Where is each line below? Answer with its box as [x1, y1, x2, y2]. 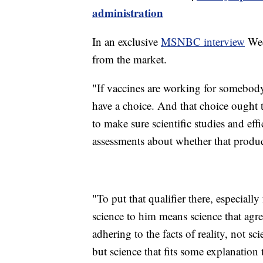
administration [92, 4, 163, 21]
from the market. [92, 51, 167, 66]
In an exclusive [92, 33, 161, 49]
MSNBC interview [161, 33, 245, 49]
